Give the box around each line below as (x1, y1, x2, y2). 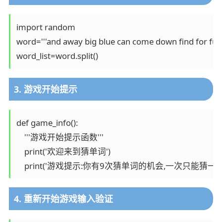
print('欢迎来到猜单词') (16, 145, 111, 157)
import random (16, 21, 75, 33)
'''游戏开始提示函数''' (16, 131, 104, 143)
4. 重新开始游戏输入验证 (13, 193, 113, 205)
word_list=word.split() (16, 50, 98, 61)
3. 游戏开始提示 (13, 83, 77, 95)
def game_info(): (16, 116, 78, 128)
